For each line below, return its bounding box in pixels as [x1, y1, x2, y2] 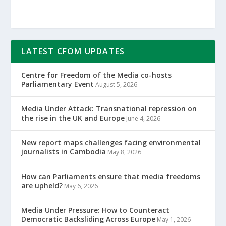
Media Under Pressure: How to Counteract [21, 205, 170, 215]
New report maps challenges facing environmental [21, 137, 201, 147]
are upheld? [21, 180, 63, 190]
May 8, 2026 [107, 147, 142, 156]
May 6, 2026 [64, 181, 98, 190]
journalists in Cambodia [21, 146, 106, 156]
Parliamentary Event [21, 79, 94, 89]
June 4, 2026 [126, 114, 161, 123]
